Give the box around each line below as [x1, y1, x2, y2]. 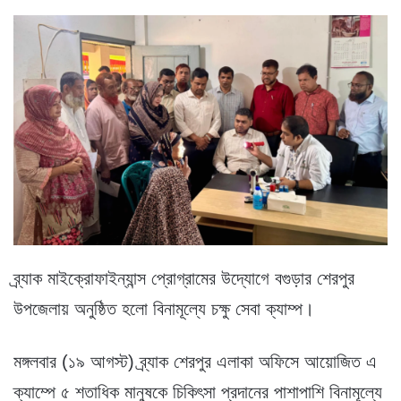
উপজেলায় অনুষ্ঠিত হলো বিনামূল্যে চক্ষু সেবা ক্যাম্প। [13, 298, 314, 319]
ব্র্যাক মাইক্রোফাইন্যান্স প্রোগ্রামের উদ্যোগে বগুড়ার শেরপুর [13, 268, 354, 288]
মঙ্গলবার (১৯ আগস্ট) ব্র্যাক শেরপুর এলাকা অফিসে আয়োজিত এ [13, 351, 377, 371]
